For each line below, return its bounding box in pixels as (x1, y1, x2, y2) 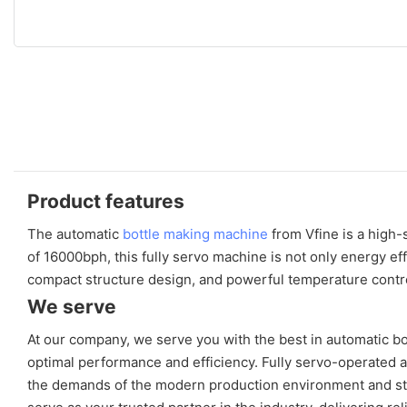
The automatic (27, 224, 123, 243)
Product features (27, 189, 184, 213)
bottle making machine (123, 224, 268, 243)
